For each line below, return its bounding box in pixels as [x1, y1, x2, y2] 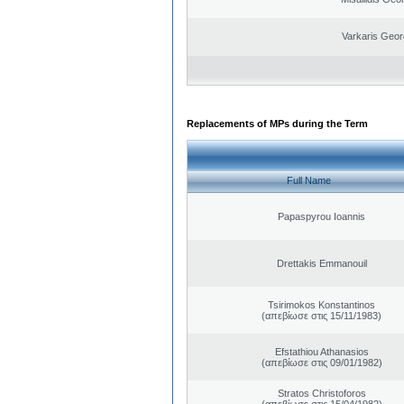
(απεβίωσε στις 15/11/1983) [262, 309, 381, 321]
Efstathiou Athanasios [274, 345, 369, 357]
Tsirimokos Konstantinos [268, 298, 375, 310]
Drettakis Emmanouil [276, 257, 367, 269]
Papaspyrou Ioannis [278, 210, 365, 222]
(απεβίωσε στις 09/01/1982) [261, 356, 382, 368]
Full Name [287, 175, 331, 187]
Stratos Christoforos [277, 387, 366, 399]
